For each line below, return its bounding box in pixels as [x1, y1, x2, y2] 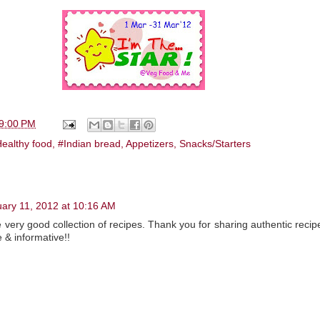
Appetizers [126, 138, 174, 149]
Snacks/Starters [179, 138, 251, 149]
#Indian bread [58, 138, 121, 149]
